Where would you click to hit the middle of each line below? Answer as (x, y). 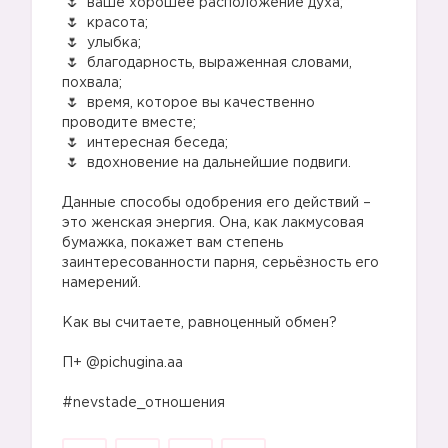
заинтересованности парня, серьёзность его (220, 263)
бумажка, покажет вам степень (172, 243)
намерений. (101, 283)
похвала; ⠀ (99, 83)
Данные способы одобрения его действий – (216, 203)
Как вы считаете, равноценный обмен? (199, 323)
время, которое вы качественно (199, 103)
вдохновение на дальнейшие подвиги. (217, 163)
